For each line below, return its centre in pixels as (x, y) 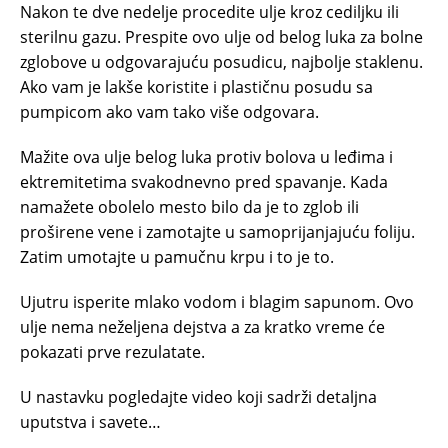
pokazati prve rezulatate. (112, 351)
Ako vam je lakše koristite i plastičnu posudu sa (196, 86)
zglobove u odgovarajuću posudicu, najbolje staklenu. (221, 61)
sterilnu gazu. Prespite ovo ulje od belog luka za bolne (221, 36)
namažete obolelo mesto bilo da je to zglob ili (189, 206)
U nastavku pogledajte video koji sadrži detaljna (198, 396)
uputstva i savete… (90, 421)
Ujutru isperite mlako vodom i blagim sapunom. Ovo (217, 301)
